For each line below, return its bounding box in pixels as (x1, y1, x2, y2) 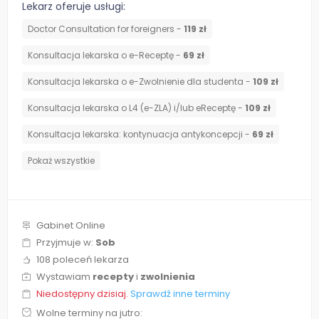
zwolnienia (140, 270, 195, 284)
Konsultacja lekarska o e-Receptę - (28, 49, 183, 62)
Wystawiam (36, 270, 93, 284)
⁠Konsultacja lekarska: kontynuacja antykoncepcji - (28, 128, 252, 141)
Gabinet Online (36, 219, 105, 233)
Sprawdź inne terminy (130, 287, 230, 301)
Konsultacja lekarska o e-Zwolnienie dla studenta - (28, 75, 253, 88)
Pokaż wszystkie (28, 155, 95, 167)
